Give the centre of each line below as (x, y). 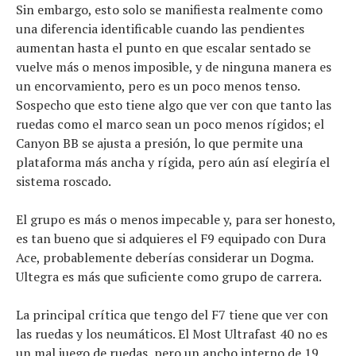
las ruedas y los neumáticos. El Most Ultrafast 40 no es (172, 334)
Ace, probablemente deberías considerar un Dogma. (164, 258)
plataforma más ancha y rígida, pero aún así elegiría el (173, 163)
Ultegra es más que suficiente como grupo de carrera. (169, 277)
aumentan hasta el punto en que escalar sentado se (163, 48)
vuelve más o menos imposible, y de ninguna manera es (174, 67)
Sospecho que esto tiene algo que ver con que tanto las (174, 105)
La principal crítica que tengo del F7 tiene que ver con (172, 315)
